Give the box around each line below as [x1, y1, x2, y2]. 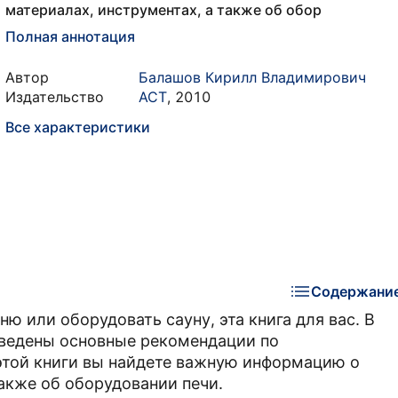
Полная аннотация [5, 28, 135, 45]
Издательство [5, 88, 104, 106]
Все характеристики [5, 118, 150, 136]
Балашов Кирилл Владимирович [139, 68, 366, 86]
